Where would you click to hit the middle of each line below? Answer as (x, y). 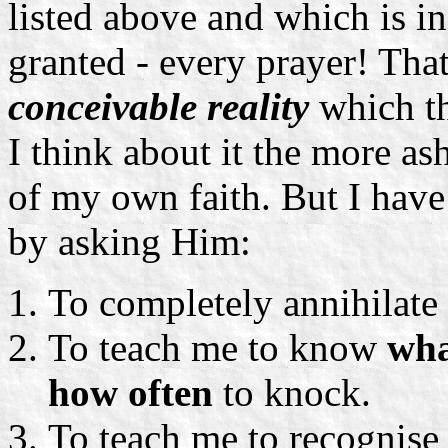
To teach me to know (217, 347)
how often (130, 392)
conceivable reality (158, 106)
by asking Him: (129, 241)
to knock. (292, 392)
